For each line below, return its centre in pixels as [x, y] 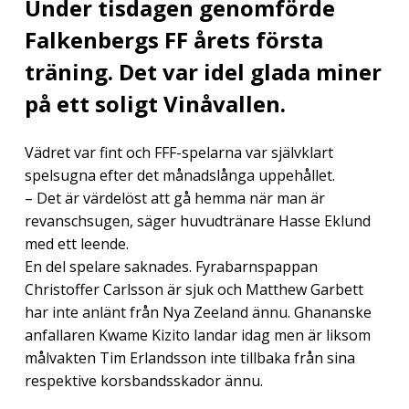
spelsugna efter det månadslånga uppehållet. [179, 175]
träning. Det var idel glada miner [203, 71]
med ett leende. [76, 243]
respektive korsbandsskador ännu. [143, 380]
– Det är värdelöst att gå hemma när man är [174, 198]
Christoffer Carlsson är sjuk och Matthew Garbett [194, 289]
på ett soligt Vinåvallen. [155, 103]
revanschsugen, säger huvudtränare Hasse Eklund [197, 220]
